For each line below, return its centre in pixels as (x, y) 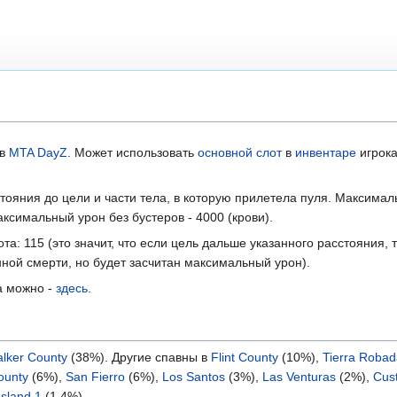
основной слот (240, 153)
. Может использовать (132, 153)
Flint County (245, 358)
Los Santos (194, 377)
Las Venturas (299, 377)
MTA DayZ (38, 153)
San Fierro (95, 377)
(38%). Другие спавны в (139, 358)
